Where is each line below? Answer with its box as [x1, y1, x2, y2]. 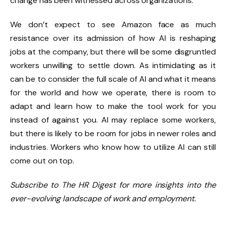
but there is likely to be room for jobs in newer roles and [10, 128, 216, 139]
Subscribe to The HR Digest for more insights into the [10, 180, 216, 191]
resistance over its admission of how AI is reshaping [10, 33, 216, 44]
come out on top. [10, 155, 77, 166]
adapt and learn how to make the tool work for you [10, 101, 216, 112]
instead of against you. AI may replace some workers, [10, 115, 216, 126]
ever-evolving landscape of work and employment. [10, 193, 196, 204]
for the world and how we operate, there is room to [10, 87, 216, 98]
